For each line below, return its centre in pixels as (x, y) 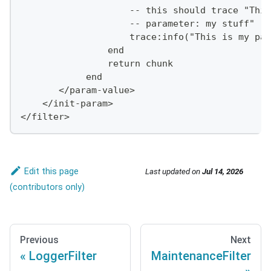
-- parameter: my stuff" (137, 24)
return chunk (96, 64)
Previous (39, 240)
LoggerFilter (63, 256)
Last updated (168, 171)
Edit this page (52, 171)
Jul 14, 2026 (223, 171)
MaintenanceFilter (201, 256)
